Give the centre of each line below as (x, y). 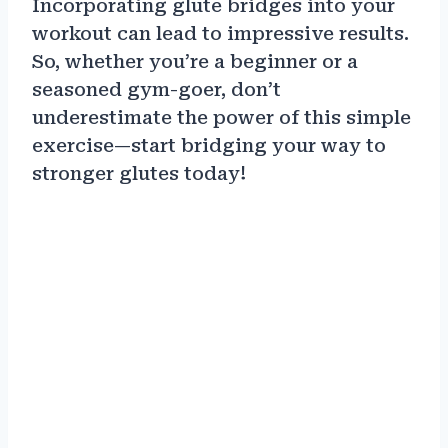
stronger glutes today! (139, 174)
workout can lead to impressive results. (220, 34)
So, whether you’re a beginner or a (195, 62)
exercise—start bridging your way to (209, 146)
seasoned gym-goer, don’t (156, 90)
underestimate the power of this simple (221, 118)
